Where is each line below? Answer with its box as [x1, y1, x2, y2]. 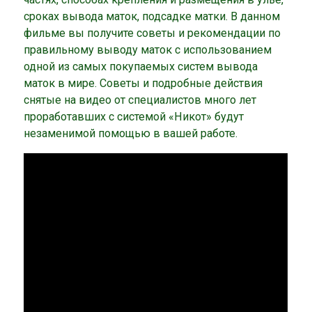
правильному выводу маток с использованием [24, 42, 272, 56]
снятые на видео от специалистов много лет [24, 93, 257, 107]
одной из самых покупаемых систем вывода [24, 59, 258, 73]
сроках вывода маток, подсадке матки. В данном [24, 9, 281, 23]
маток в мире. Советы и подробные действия [24, 76, 263, 90]
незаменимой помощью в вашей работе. [24, 126, 238, 140]
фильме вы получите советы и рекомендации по [24, 26, 281, 40]
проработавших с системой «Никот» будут [24, 109, 244, 123]
